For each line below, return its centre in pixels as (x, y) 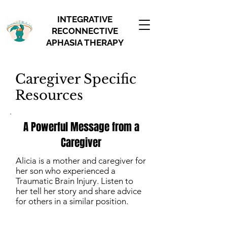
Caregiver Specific (76, 79)
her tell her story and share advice (79, 191)
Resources (49, 95)
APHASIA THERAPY (85, 43)
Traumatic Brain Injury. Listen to (74, 181)
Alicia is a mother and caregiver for (81, 161)
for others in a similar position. (73, 201)
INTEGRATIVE (85, 19)
